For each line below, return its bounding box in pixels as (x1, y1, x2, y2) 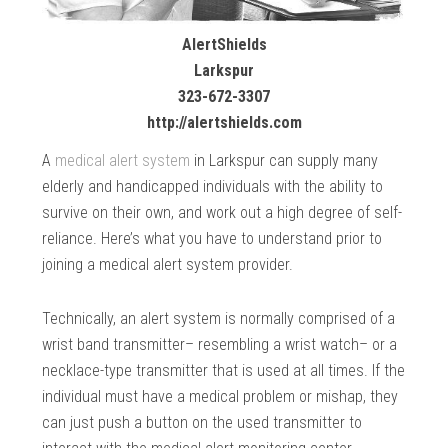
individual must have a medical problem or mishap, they (42, 387, 399, 407)
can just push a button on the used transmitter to (42, 413, 363, 433)
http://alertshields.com (146, 113, 302, 133)
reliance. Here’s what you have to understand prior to (42, 229, 383, 249)
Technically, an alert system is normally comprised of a (42, 309, 396, 329)
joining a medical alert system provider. (42, 255, 294, 275)
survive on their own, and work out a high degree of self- (42, 203, 403, 223)
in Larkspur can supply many (190, 151, 379, 171)
